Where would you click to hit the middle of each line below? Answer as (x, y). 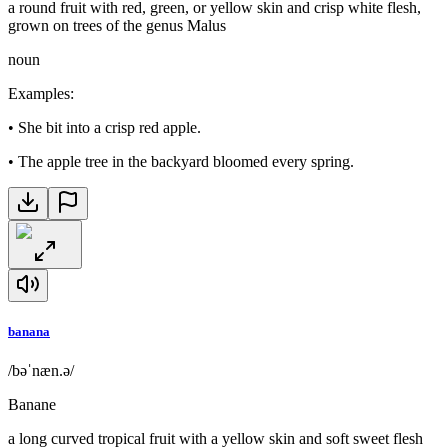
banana (29, 331)
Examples (39, 93)
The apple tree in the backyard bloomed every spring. (186, 161)
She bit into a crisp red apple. (109, 127)
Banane (32, 405)
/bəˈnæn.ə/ (41, 371)
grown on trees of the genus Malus (117, 25)
